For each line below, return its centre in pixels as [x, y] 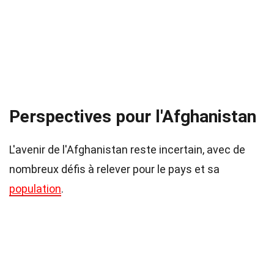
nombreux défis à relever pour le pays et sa [114, 169]
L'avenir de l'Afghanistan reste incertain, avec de [127, 150]
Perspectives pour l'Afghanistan [133, 117]
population [35, 189]
